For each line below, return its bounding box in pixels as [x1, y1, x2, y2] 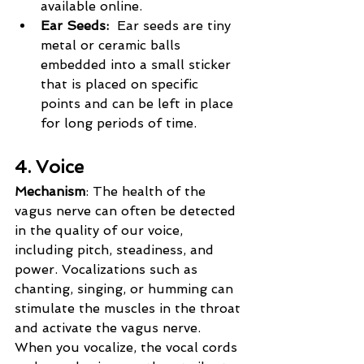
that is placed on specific [41, 76, 202, 93]
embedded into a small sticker [41, 57, 235, 73]
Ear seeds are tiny [117, 18, 235, 34]
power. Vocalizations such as [15, 262, 201, 278]
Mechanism [15, 184, 85, 200]
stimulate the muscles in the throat [15, 301, 245, 317]
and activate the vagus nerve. [15, 320, 205, 336]
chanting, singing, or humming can [15, 281, 237, 297]
